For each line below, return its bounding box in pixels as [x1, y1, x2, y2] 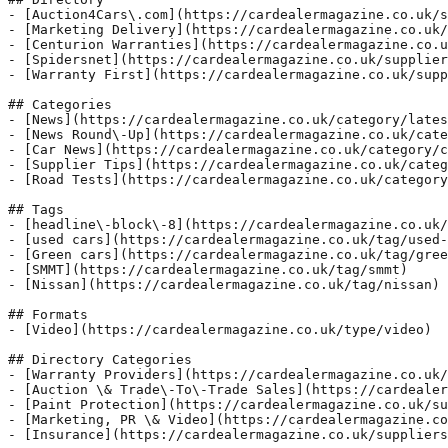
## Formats [8, 306, 88, 322]
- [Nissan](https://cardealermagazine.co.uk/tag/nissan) [8, 276, 440, 292]
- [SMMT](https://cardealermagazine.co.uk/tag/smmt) [8, 261, 408, 277]
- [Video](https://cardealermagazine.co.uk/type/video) [8, 321, 432, 337]
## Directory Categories [8, 351, 192, 367]
